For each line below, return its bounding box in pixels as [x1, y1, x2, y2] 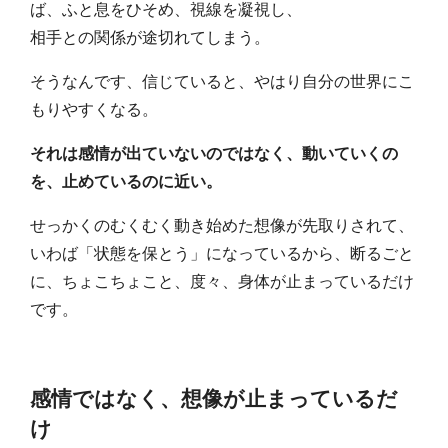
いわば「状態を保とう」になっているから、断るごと [30, 240, 415, 264]
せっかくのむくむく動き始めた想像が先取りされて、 [30, 212, 415, 236]
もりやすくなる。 [30, 96, 159, 120]
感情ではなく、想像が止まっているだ [30, 382, 399, 412]
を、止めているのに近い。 [30, 168, 223, 192]
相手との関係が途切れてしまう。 [30, 24, 271, 48]
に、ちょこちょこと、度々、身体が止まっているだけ [30, 268, 415, 292]
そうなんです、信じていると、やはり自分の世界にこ [30, 68, 415, 92]
